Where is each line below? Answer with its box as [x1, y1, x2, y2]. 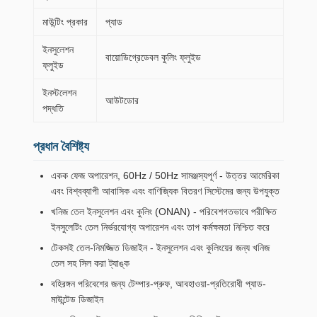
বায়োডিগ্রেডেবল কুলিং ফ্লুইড [105, 52, 201, 63]
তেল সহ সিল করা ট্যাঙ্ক [51, 258, 129, 269]
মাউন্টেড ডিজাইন [51, 294, 103, 305]
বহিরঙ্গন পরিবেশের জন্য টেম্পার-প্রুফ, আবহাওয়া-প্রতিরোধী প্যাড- [51, 278, 266, 289]
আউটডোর [105, 95, 139, 106]
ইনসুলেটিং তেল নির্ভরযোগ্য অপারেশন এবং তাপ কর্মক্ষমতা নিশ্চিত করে [51, 221, 270, 233]
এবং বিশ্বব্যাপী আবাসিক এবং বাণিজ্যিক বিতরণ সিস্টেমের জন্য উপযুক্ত [51, 185, 279, 197]
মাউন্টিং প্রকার [42, 16, 88, 28]
